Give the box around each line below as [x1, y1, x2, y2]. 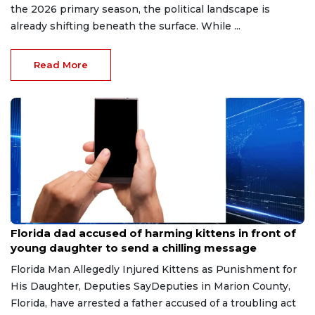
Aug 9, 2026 [11, 214, 58, 224]
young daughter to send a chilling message [11, 240, 257, 255]
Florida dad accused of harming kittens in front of [11, 226, 296, 240]
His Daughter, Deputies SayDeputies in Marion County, [11, 279, 290, 292]
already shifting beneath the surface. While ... [11, 19, 240, 32]
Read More [34, 58, 88, 70]
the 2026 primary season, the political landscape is [11, 2, 270, 15]
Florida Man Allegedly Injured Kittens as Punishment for [11, 262, 297, 276]
